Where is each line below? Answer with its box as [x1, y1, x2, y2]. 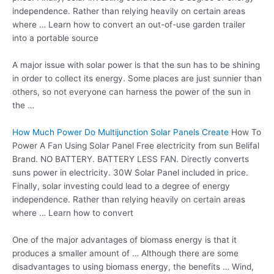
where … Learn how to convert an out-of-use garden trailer [12, 20, 245, 30]
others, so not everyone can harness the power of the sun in [12, 87, 251, 97]
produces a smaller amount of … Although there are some [12, 248, 239, 258]
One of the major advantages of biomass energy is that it [12, 234, 237, 245]
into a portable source [12, 33, 98, 43]
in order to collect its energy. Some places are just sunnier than [12, 73, 262, 84]
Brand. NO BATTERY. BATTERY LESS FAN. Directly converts [12, 154, 249, 164]
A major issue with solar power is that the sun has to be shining [12, 60, 260, 70]
